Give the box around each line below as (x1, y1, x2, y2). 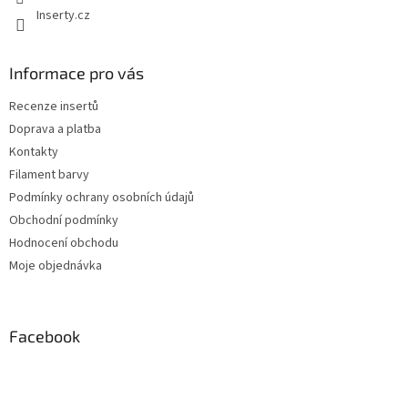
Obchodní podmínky (9, 210, 118, 229)
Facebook (9, 325, 80, 346)
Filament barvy (9, 165, 89, 184)
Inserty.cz (36, 5, 90, 25)
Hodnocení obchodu (9, 233, 118, 252)
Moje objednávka (9, 256, 102, 275)
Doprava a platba (9, 119, 101, 138)
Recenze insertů (9, 97, 98, 116)
